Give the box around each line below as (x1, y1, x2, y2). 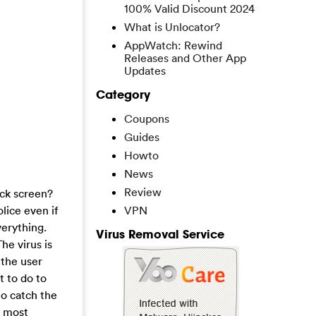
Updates (124, 63, 166, 78)
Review (124, 185, 162, 199)
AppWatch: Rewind (124, 38, 222, 52)
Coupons (124, 111, 169, 126)
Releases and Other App (124, 51, 246, 65)
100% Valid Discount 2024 (124, 1, 255, 16)
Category (96, 87, 150, 102)
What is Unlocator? (124, 20, 220, 34)
